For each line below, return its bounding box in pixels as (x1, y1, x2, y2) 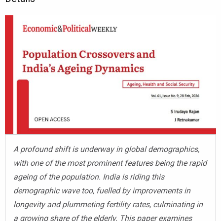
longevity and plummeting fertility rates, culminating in (13, 199, 203, 209)
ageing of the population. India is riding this (13, 172, 164, 182)
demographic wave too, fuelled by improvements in (13, 185, 190, 195)
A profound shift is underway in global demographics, (13, 144, 199, 154)
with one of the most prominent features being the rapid (13, 158, 207, 168)
